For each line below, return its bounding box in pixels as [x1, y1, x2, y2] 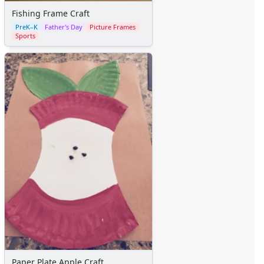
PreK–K [15, 22, 38, 31]
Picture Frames [90, 22, 136, 31]
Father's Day [45, 22, 82, 31]
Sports [15, 31, 35, 40]
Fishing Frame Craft [12, 7, 90, 19]
